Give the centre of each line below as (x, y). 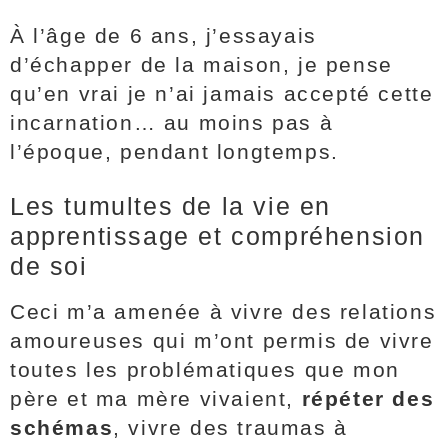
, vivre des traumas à (230, 427)
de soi (49, 266)
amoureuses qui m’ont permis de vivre (222, 340)
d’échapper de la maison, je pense (201, 64)
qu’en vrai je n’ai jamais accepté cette (222, 93)
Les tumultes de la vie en (171, 206)
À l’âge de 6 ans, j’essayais (163, 35)
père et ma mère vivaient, (156, 398)
